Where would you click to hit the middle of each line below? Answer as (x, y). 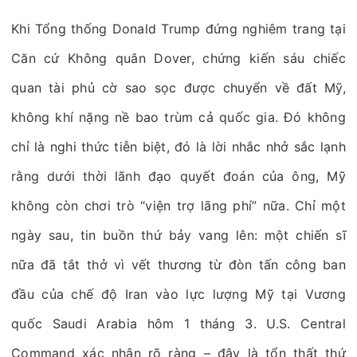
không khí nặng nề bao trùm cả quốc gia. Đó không (178, 117)
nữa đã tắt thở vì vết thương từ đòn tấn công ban (178, 265)
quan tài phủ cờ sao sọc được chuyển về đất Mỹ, (178, 88)
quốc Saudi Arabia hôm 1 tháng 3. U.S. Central (178, 324)
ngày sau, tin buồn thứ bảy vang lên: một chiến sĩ (178, 235)
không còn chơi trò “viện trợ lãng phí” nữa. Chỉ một (178, 206)
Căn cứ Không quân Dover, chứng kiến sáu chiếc (178, 58)
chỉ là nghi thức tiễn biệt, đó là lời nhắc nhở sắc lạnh (178, 147)
